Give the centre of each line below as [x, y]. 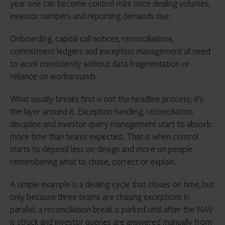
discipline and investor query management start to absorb [111, 124]
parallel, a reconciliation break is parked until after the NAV [111, 209]
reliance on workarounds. [54, 76]
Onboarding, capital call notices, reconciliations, [92, 38]
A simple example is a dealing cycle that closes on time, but [112, 184]
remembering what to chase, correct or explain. [93, 161]
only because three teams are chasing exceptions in [100, 197]
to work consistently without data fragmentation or [100, 64]
